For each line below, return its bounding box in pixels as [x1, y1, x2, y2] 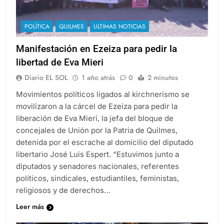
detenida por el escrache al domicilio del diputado [16, 137, 193, 147]
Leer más [16, 201, 44, 211]
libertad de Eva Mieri [16, 56, 103, 68]
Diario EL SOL [24, 72, 68, 82]
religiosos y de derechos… [16, 185, 110, 195]
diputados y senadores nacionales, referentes [16, 161, 179, 171]
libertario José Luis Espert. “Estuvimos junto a [16, 149, 179, 159]
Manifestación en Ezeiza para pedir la [16, 42, 177, 54]
